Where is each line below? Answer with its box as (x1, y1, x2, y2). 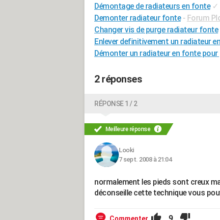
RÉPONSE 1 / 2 (94, 100, 137, 108)
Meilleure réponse (104, 126, 152, 133)
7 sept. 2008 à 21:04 (119, 156, 171, 163)
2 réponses (94, 73, 142, 85)
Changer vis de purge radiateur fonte (94, 25, 218, 34)
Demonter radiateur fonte (94, 13, 181, 23)
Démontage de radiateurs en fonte (94, 1, 210, 11)
